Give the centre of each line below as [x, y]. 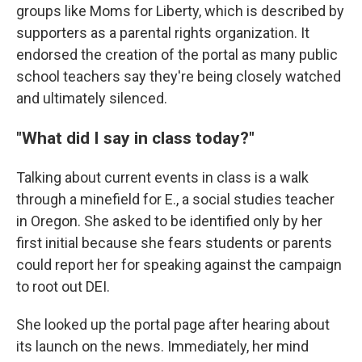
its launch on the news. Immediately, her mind [162, 346]
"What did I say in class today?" [135, 138]
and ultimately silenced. [92, 98]
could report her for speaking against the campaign [179, 265]
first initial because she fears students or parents [174, 243]
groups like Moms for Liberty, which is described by [180, 11]
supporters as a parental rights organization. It [163, 33]
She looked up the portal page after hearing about [173, 324]
